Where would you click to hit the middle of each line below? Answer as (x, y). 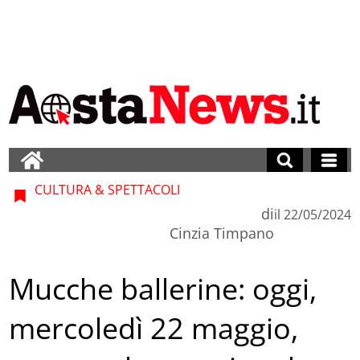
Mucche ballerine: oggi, (163, 289)
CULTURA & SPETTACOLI (106, 189)
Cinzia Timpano (221, 233)
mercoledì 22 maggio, (154, 329)
